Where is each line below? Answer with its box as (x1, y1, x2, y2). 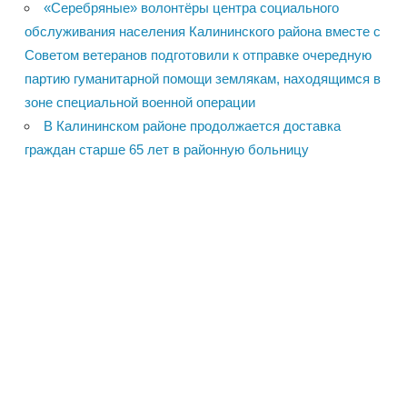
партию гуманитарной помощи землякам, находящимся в (25, 71, 381, 87)
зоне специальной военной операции (25, 94, 255, 111)
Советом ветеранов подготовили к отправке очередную (25, 47, 372, 64)
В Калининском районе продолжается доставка (44, 118, 341, 134)
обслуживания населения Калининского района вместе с (25, 24, 381, 40)
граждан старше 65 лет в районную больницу (25, 142, 309, 158)
